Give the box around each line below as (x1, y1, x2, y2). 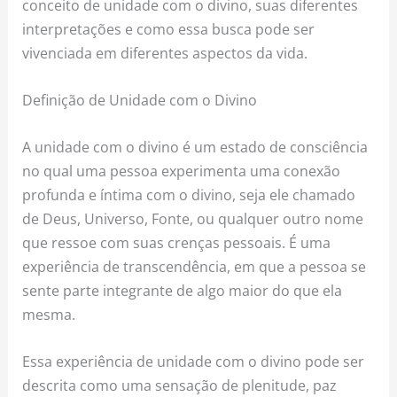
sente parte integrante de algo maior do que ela (22, 280, 343, 301)
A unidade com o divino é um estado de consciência (22, 136, 369, 158)
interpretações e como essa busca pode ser (22, 18, 315, 39)
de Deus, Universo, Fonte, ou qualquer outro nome (22, 208, 364, 230)
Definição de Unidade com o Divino (22, 89, 258, 110)
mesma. (22, 304, 76, 325)
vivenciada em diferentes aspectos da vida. (22, 42, 308, 63)
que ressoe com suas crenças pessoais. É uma (22, 232, 331, 253)
